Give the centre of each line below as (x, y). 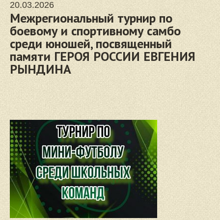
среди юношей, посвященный (91, 43)
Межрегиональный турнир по (91, 18)
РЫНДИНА (41, 69)
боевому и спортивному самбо (95, 31)
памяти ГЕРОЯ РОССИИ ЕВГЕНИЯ (103, 56)
